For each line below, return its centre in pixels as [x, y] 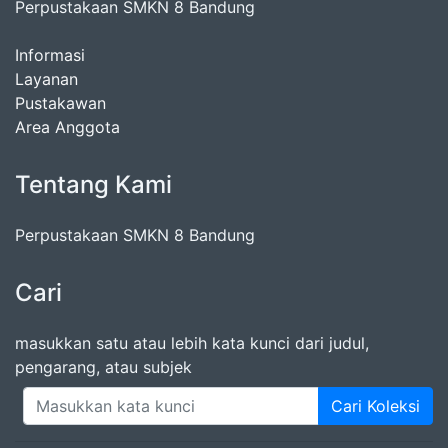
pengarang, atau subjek [103, 367]
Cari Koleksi [375, 406]
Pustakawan [60, 103]
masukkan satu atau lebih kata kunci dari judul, [192, 343]
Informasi [50, 55]
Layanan [46, 79]
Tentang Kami [93, 184]
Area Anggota [67, 127]
